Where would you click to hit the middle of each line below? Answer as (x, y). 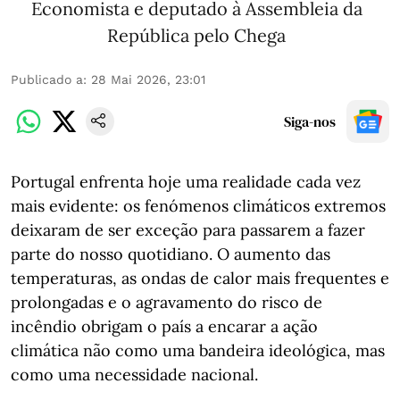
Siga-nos (310, 121)
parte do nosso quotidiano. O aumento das (171, 254)
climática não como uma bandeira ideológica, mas (198, 350)
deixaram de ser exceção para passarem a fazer (188, 230)
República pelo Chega (196, 35)
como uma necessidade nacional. (134, 375)
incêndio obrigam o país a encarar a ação (164, 326)
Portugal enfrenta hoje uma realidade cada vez (186, 182)
